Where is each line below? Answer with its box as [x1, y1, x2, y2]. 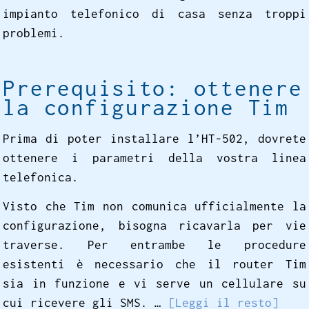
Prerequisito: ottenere [3, 74, 303, 101]
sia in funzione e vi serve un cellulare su [3, 277, 306, 291]
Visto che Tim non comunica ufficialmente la [3, 199, 306, 214]
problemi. [3, 26, 66, 40]
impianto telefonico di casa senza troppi [3, 6, 306, 21]
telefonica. [3, 170, 79, 185]
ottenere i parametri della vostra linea [3, 151, 306, 166]
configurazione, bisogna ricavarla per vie [3, 219, 306, 233]
